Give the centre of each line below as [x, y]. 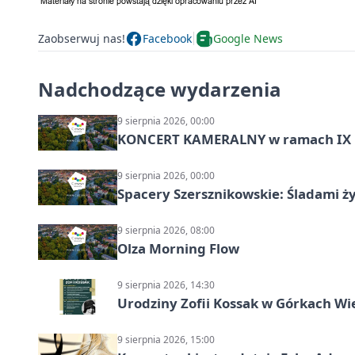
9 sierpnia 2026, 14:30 [166, 284]
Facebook [167, 39]
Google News [248, 39]
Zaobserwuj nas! [82, 39]
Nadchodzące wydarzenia [160, 89]
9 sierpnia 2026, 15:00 [166, 339]
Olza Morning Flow [178, 248]
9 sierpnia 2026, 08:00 [166, 230]
